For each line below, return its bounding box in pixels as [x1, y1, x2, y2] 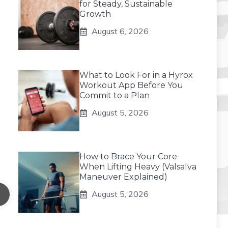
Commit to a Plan [79, 91, 150, 100]
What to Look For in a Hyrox [79, 70, 193, 80]
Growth [79, 9, 111, 19]
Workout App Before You [79, 80, 183, 90]
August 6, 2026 [92, 26, 149, 36]
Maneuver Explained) [79, 172, 167, 182]
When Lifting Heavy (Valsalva [79, 162, 196, 172]
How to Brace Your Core [79, 152, 177, 161]
